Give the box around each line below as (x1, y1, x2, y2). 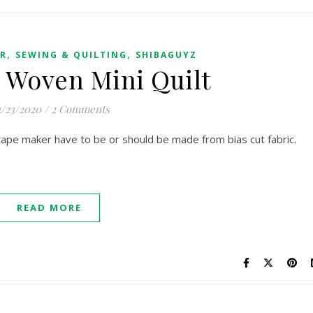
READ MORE (17, 201, 82, 214)
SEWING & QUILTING (15, 49, 127, 61)
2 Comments (50, 102, 110, 116)
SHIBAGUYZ (136, 49, 197, 61)
